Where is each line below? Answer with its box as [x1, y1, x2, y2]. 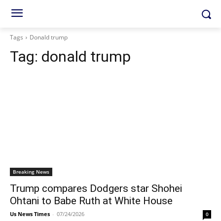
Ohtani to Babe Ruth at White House [10, 195, 173, 207]
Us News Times [10, 210, 50, 218]
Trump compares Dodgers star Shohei [10, 183, 182, 194]
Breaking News [13, 168, 49, 175]
